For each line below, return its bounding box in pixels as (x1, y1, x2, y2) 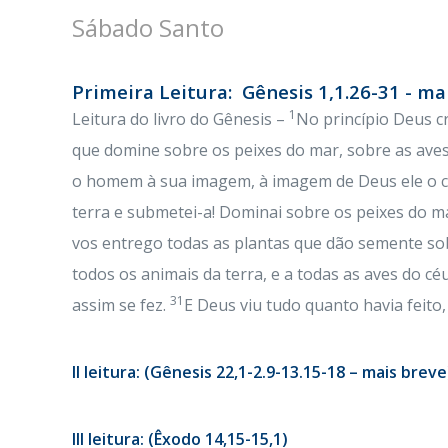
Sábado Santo (72, 11, 224, 44)
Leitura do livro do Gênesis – (72, 108, 289, 130)
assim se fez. (72, 294, 170, 316)
